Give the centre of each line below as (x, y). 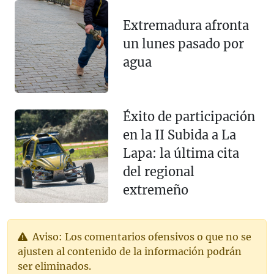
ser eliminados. (54, 266)
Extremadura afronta (186, 26)
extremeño (155, 190)
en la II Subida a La (179, 135)
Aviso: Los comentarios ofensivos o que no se (141, 237)
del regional (158, 172)
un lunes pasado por (183, 44)
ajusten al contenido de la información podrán (130, 252)
